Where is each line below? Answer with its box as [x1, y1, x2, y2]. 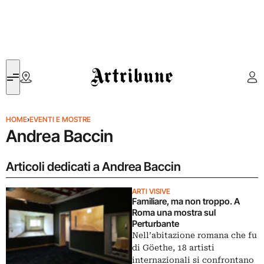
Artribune [91, 61, 126, 72]
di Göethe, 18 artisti [132, 243, 214, 252]
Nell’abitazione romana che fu [132, 230, 257, 240]
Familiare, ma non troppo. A [132, 196, 240, 207]
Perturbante [132, 218, 179, 229]
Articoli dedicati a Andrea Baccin [6, 159, 181, 174]
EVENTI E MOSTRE [29, 115, 91, 124]
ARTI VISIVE [132, 187, 170, 196]
